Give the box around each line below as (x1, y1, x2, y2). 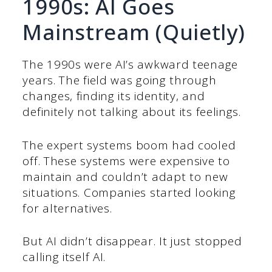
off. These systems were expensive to (22, 152, 230, 169)
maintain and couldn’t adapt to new (22, 168, 228, 185)
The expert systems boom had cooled (22, 137, 236, 153)
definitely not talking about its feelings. (22, 104, 241, 120)
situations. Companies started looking (22, 184, 236, 200)
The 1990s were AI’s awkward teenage (22, 56, 238, 73)
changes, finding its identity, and (22, 88, 205, 104)
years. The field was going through (22, 72, 217, 89)
